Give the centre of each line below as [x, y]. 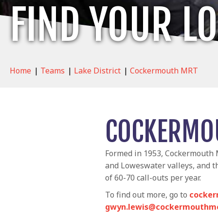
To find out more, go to [147, 195]
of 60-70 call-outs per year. [153, 178]
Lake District [97, 71]
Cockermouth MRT [164, 71]
